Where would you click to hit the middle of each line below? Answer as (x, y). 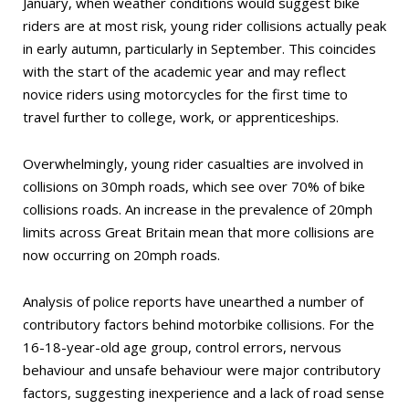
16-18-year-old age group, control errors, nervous (182, 347)
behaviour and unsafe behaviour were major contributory (202, 370)
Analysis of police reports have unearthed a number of (193, 301)
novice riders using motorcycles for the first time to (185, 94)
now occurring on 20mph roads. (121, 255)
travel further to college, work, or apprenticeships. (181, 117)
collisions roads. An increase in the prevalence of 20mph (198, 209)
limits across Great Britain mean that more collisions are (199, 232)
